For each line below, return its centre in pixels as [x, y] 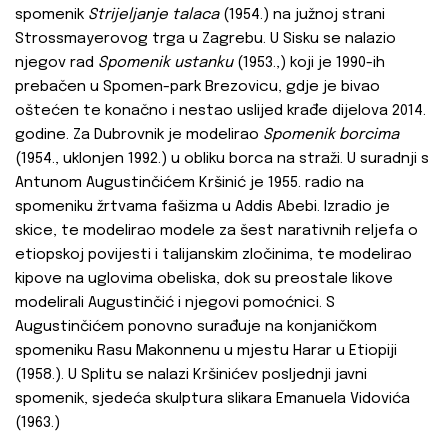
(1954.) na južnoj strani [302, 15]
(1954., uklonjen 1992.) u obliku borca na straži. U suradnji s [222, 159]
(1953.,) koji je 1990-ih [309, 63]
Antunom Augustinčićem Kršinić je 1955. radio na [189, 183]
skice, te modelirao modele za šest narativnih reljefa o [216, 231]
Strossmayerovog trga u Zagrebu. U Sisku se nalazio [205, 39]
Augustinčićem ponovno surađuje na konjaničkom [196, 327]
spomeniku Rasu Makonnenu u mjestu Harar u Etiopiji [206, 351]
